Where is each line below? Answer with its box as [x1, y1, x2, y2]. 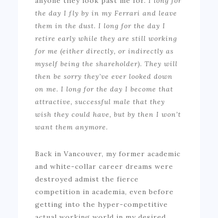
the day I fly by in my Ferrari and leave [35, 8, 178, 18]
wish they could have [35, 109, 110, 119]
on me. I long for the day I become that [35, 84, 174, 93]
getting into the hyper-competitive [35, 200, 168, 209]
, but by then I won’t [109, 109, 182, 119]
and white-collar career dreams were [35, 162, 174, 171]
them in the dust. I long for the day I [35, 21, 166, 30]
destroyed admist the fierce [35, 174, 139, 183]
